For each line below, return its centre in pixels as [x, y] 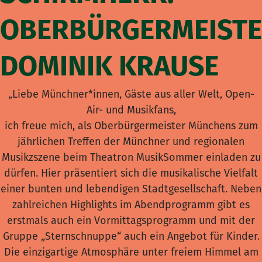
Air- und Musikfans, [131, 110]
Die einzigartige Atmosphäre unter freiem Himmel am [131, 252]
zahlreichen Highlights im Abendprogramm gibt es [131, 204]
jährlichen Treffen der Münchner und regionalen [131, 141]
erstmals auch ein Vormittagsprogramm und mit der [131, 220]
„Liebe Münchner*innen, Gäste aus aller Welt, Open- [131, 94]
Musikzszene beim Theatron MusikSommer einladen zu [131, 157]
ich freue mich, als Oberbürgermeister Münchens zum [131, 125]
